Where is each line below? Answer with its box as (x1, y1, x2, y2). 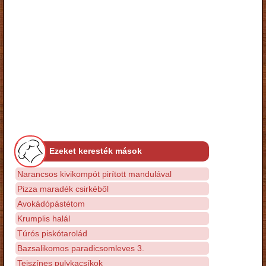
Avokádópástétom (17, 198, 85, 208)
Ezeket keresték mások (49, 145, 142, 156)
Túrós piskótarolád (17, 228, 87, 238)
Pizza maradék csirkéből (17, 183, 109, 194)
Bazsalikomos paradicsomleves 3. (17, 243, 144, 253)
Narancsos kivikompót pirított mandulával (17, 169, 172, 179)
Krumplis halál (17, 213, 70, 223)
